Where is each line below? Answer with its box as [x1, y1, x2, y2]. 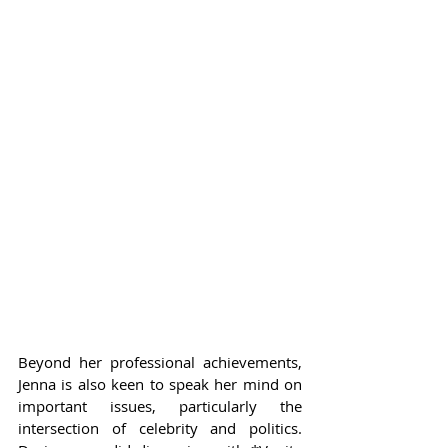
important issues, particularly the [18, 395, 302, 416]
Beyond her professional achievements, [18, 351, 302, 372]
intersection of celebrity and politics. [18, 417, 302, 438]
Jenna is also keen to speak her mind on [18, 373, 302, 394]
